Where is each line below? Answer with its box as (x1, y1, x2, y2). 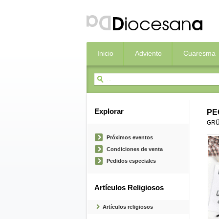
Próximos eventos (107, 134, 153, 140)
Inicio (97, 49, 113, 57)
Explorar (94, 108, 124, 115)
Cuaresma (183, 49, 216, 57)
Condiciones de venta (107, 146, 163, 152)
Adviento (135, 49, 162, 57)
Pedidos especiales (107, 158, 156, 164)
